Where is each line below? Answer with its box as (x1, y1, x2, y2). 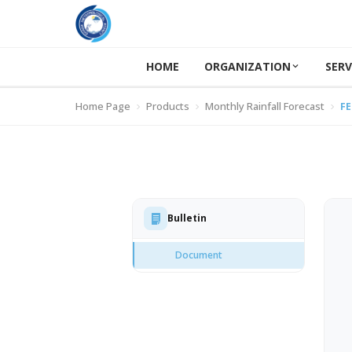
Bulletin (167, 211, 207, 225)
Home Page (75, 99, 130, 113)
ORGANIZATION (204, 58, 291, 74)
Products (146, 99, 189, 113)
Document (175, 248, 222, 262)
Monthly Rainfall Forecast (205, 99, 324, 113)
